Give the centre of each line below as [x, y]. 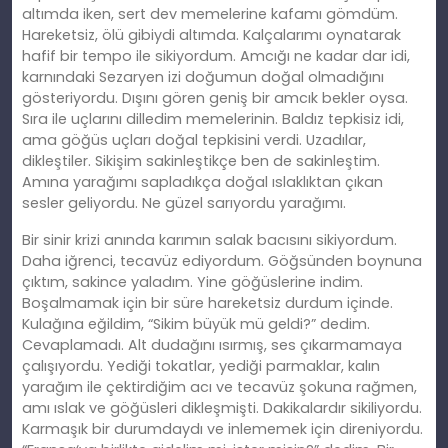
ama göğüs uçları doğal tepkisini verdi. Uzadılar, [194, 140]
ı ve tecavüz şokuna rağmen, [313, 387]
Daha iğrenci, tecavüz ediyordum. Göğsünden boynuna [222, 261]
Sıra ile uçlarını [74, 119]
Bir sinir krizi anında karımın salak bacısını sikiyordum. [209, 240]
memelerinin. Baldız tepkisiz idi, [293, 119]
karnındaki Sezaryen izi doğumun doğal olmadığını [203, 77]
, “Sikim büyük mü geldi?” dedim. [255, 324]
